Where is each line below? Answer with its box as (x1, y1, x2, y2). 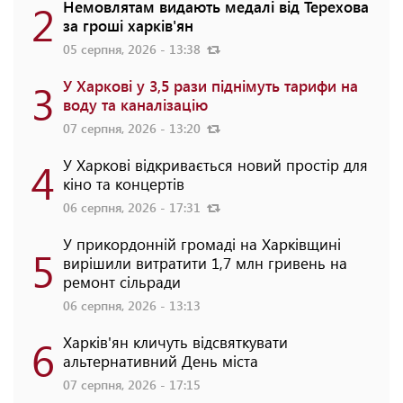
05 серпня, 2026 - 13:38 (63, 40, 204, 58)
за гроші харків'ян (63, 15, 193, 36)
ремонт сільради (63, 272, 181, 292)
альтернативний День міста (63, 351, 258, 372)
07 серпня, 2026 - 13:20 (63, 120, 204, 138)
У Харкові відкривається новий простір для (63, 155, 368, 175)
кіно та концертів (63, 174, 184, 194)
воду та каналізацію (63, 94, 208, 115)
